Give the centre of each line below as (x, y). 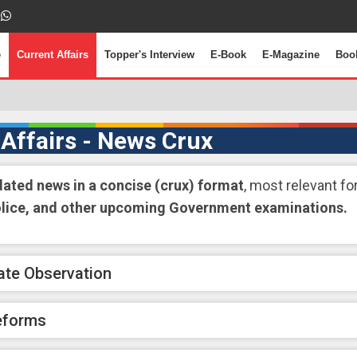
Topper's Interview (149, 55)
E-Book (228, 55)
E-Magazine (291, 55)
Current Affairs (53, 55)
